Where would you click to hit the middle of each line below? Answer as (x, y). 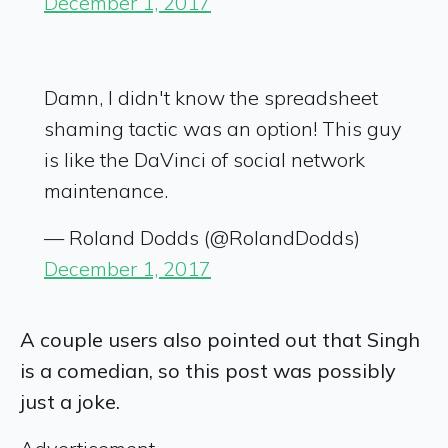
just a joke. (70, 401)
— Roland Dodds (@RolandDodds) (202, 237)
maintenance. (106, 190)
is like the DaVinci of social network (204, 159)
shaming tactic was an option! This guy (223, 128)
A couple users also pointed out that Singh (220, 339)
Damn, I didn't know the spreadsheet (211, 97)
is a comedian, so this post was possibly (208, 370)
